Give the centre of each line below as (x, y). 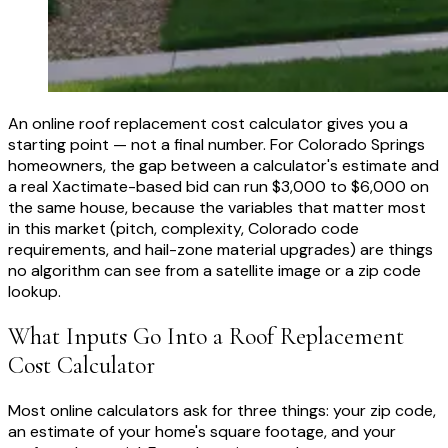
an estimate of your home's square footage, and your (202, 431)
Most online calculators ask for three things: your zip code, (222, 410)
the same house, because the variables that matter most (217, 208)
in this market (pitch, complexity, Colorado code (183, 229)
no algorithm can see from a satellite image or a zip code (214, 271)
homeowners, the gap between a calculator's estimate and (223, 166)
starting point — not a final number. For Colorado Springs (216, 145)
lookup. (34, 292)
